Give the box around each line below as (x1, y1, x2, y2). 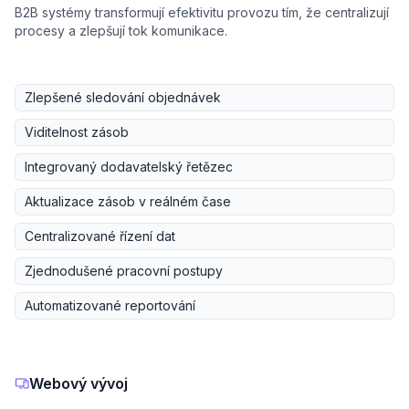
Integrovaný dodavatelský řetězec (25, 159, 233, 175)
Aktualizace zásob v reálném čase (25, 194, 231, 210)
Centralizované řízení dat (25, 228, 175, 245)
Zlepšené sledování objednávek (25, 89, 221, 106)
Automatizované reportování (25, 298, 195, 314)
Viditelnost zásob (25, 124, 129, 141)
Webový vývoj (29, 374, 128, 393)
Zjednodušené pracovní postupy (25, 263, 223, 279)
